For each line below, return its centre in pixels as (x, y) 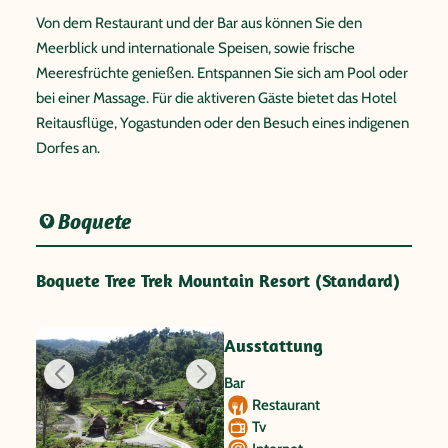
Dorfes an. (68, 147)
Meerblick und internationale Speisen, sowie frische (195, 47)
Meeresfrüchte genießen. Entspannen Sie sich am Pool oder (222, 72)
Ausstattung (273, 345)
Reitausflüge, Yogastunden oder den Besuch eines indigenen (222, 122)
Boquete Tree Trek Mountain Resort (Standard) (218, 280)
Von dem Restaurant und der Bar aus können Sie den (199, 22)
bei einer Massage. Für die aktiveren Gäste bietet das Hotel (216, 97)
